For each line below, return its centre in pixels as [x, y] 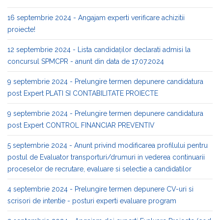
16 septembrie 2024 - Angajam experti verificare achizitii [96, 18]
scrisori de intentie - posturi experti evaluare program [92, 201]
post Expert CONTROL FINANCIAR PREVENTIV [81, 125]
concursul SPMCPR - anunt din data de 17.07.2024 [86, 61]
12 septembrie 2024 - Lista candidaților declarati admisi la [99, 50]
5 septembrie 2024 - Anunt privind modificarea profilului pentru [108, 145]
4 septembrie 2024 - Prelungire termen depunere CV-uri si [100, 189]
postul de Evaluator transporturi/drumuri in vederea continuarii [106, 157]
